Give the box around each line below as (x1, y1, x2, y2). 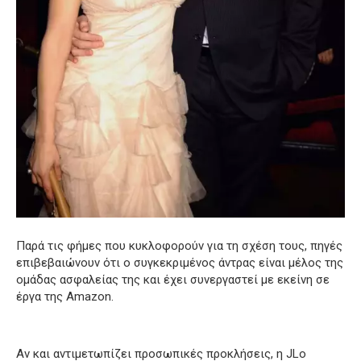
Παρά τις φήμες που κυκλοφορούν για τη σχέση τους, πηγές (16, 239, 342, 254)
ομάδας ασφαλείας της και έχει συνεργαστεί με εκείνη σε (16, 272, 330, 288)
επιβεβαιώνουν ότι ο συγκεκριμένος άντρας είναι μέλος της (16, 255, 343, 271)
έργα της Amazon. (16, 289, 114, 305)
